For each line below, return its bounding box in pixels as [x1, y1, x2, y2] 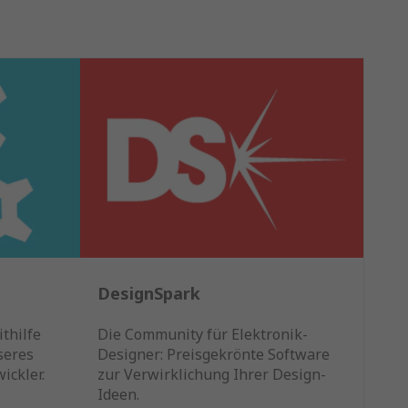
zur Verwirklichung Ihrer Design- [97, 364, 326, 385]
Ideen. [97, 384, 139, 405]
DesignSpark [97, 282, 200, 305]
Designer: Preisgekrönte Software [97, 344, 330, 365]
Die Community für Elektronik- [97, 324, 308, 345]
